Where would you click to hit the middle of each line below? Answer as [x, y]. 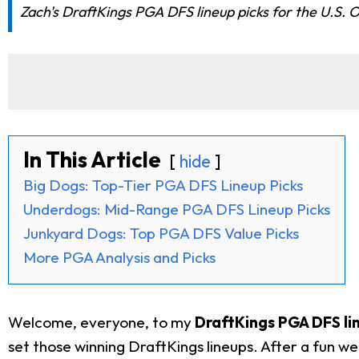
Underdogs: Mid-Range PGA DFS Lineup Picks [177, 209]
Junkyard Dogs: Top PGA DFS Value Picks [161, 233]
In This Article [92, 159]
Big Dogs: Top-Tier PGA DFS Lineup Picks [163, 185]
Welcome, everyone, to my [101, 322]
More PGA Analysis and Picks [119, 257]
